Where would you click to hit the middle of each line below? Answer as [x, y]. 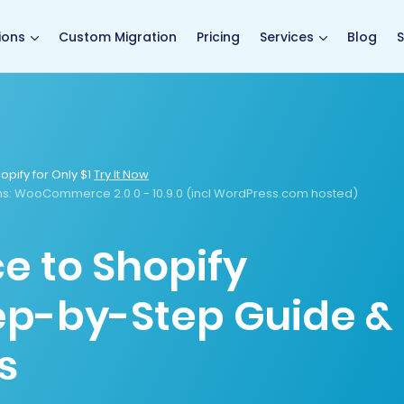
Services [287, 37]
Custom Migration [118, 37]
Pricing [218, 37]
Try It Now [121, 174]
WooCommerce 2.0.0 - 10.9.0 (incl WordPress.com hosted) [185, 193]
